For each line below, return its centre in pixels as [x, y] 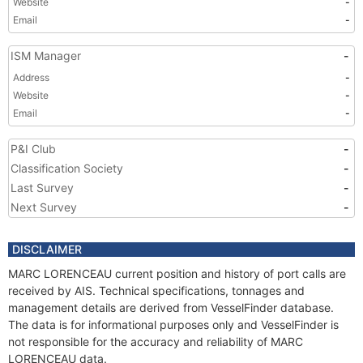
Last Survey [42, 188]
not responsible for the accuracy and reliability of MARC [156, 342]
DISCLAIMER [47, 249]
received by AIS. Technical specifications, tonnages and [156, 290]
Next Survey [44, 207]
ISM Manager [46, 56]
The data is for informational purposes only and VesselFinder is [173, 325]
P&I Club [33, 149]
